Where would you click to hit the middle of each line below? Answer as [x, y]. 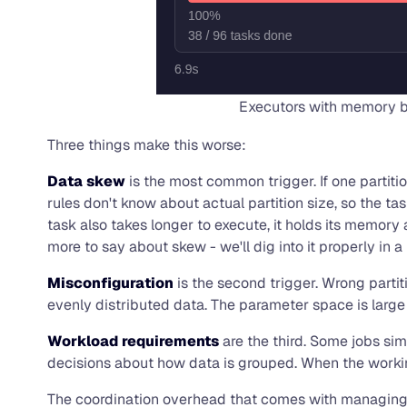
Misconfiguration [110, 283]
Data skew [86, 181]
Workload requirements [133, 341]
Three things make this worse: [147, 144]
